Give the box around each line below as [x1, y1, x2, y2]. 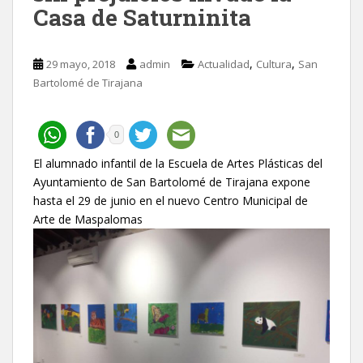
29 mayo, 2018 [46, 56, 115, 71]
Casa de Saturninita [33, 2, 251, 32]
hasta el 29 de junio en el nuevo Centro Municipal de [33, 192, 308, 208]
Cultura [256, 56, 292, 71]
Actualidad [198, 56, 250, 71]
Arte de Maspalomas [33, 211, 143, 227]
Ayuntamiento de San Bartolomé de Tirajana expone [33, 173, 310, 190]
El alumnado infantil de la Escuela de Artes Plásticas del [33, 155, 322, 171]
